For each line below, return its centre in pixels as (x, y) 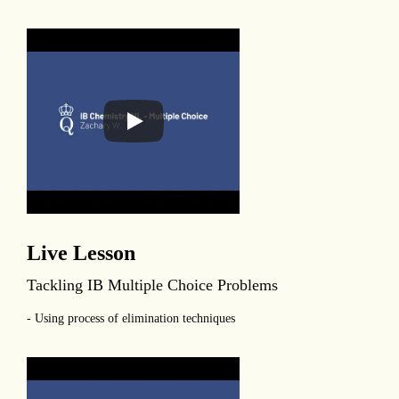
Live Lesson (81, 252)
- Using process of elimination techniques (131, 318)
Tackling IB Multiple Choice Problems (152, 285)
